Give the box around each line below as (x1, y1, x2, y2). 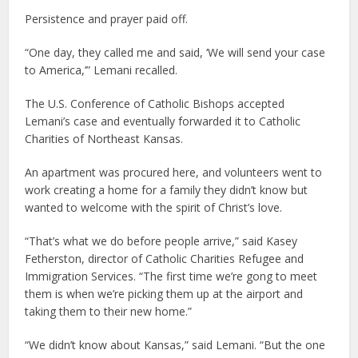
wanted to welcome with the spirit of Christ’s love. (25, 200, 283, 216)
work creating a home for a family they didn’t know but (25, 182, 308, 198)
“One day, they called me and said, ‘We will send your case (25, 45, 326, 61)
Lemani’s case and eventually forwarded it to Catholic (25, 113, 301, 129)
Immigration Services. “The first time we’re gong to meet (25, 268, 318, 284)
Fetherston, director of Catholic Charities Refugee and (25, 251, 304, 267)
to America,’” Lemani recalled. (25, 62, 178, 78)
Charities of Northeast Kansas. (25, 131, 184, 147)
